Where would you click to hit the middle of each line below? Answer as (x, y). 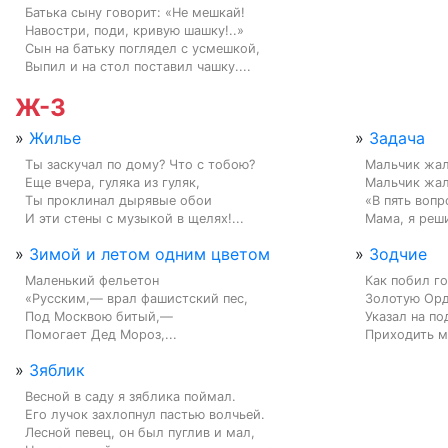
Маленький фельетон (92, 280)
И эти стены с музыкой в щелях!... (134, 218)
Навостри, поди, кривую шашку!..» (134, 30)
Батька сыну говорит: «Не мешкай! (135, 12)
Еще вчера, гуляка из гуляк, (112, 182)
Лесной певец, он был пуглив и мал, (140, 432)
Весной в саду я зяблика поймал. (130, 396)
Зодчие (398, 253)
